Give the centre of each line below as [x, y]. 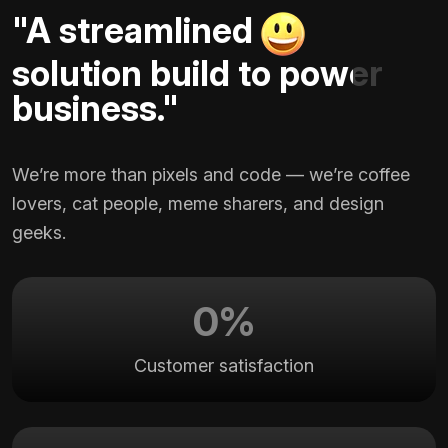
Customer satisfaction [224, 365]
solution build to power [197, 73]
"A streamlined [136, 30]
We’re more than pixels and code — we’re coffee [211, 174]
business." [95, 108]
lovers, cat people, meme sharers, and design [198, 203]
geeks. [39, 232]
